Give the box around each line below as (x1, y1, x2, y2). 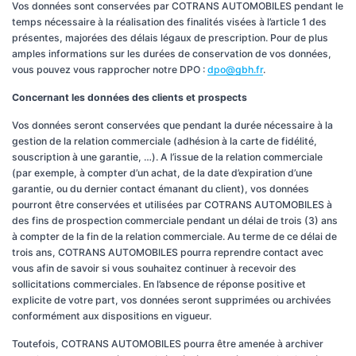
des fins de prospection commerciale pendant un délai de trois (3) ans (12, 215, 338, 226)
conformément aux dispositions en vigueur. (12, 310, 211, 322)
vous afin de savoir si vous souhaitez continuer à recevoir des (12, 262, 296, 274)
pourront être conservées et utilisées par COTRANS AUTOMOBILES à (12, 199, 332, 211)
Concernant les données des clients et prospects (12, 91, 247, 103)
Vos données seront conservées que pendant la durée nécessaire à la (12, 119, 333, 131)
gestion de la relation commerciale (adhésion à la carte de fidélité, (12, 135, 317, 147)
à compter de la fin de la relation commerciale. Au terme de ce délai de (12, 230, 337, 242)
